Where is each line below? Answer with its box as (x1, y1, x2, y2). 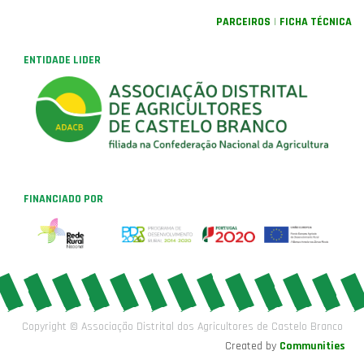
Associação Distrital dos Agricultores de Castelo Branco (80, 319, 343, 334)
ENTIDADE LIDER (24, 52, 101, 67)
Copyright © (21, 319, 78, 334)
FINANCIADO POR (24, 192, 103, 207)
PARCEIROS (216, 14, 271, 29)
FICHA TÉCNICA (279, 14, 352, 29)
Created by (225, 339, 279, 353)
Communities (279, 339, 345, 353)
